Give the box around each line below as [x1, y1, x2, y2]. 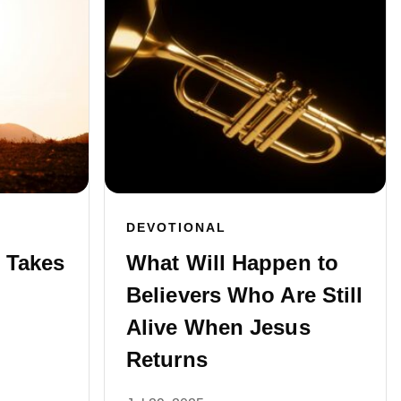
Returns [126, 347, 208, 372]
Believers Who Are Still [126, 283, 363, 308]
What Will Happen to [126, 251, 338, 276]
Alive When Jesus [126, 315, 311, 340]
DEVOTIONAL [126, 220, 226, 235]
